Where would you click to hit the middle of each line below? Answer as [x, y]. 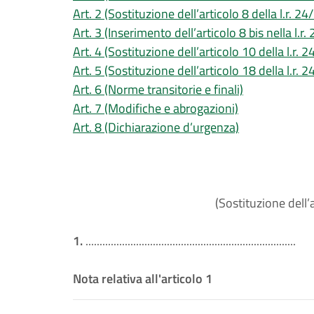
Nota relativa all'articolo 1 [143, 279]
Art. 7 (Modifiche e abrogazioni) [156, 108]
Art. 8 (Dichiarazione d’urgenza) [156, 127]
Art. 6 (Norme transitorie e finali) [158, 89]
